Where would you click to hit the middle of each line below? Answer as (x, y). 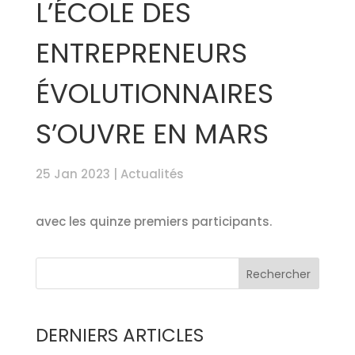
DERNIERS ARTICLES (119, 336)
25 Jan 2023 (73, 174)
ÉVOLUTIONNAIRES (154, 93)
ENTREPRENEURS (141, 53)
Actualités (152, 174)
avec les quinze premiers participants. (153, 221)
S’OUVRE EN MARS (152, 134)
